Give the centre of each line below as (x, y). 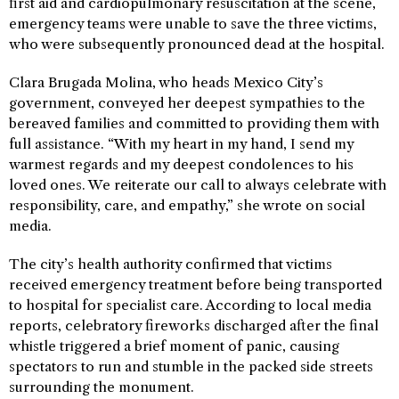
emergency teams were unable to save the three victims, (193, 24)
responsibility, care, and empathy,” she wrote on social (187, 205)
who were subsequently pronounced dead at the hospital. (197, 44)
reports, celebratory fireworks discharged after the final (194, 326)
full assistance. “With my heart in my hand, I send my (181, 144)
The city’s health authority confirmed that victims (171, 264)
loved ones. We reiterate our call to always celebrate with (198, 185)
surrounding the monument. (102, 387)
